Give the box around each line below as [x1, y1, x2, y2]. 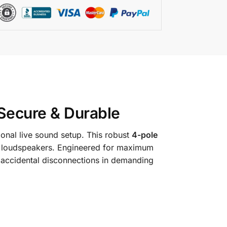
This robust [86, 129, 132, 140]
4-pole [131, 129, 158, 140]
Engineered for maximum [57, 142, 154, 153]
